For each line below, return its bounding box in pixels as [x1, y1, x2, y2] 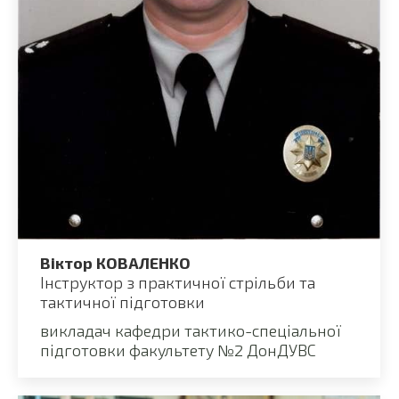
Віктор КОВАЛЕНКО [40, 252, 191, 273]
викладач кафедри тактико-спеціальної [40, 320, 341, 340]
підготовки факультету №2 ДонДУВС [40, 339, 316, 360]
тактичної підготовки [40, 291, 205, 312]
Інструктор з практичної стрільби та [40, 272, 315, 292]
